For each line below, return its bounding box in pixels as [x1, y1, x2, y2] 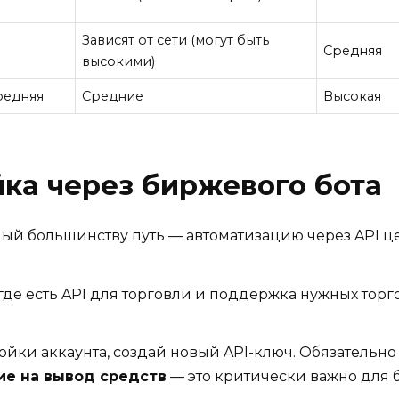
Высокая [323, 88, 382, 105]
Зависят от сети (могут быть [82, 32, 270, 49]
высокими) [82, 53, 156, 70]
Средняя [323, 43, 383, 60]
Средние [82, 88, 144, 105]
